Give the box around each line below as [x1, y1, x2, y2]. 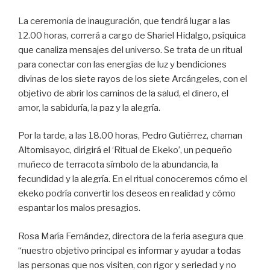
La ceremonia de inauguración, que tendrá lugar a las [18, 15, 230, 27]
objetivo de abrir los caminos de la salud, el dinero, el [18, 87, 228, 99]
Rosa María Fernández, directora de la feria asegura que [18, 230, 243, 242]
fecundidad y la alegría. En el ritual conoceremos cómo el [18, 174, 247, 185]
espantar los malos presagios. [18, 202, 140, 214]
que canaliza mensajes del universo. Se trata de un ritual [18, 44, 242, 55]
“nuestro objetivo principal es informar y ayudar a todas [18, 245, 241, 256]
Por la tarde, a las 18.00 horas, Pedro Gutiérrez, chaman [18, 130, 242, 142]
